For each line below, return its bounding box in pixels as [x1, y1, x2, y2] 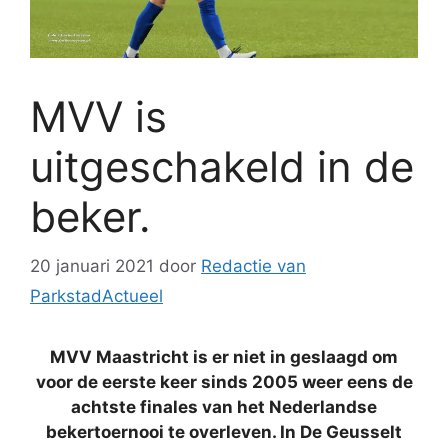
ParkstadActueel [30, 285, 163, 306]
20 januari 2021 [30, 255, 154, 276]
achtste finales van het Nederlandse [71, 396, 377, 417]
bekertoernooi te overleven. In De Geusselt [46, 421, 402, 442]
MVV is [30, 91, 167, 143]
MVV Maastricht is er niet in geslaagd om [50, 346, 398, 367]
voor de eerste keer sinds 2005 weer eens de [35, 371, 413, 392]
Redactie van [201, 255, 306, 276]
